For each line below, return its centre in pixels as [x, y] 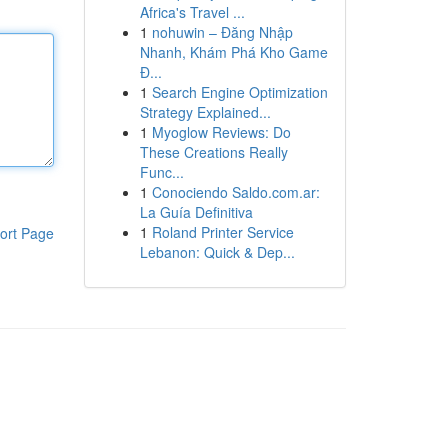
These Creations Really [213, 152]
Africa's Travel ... [192, 12]
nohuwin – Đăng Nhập [222, 32]
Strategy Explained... [205, 112]
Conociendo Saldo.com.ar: [235, 192]
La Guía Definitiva [196, 212]
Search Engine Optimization [239, 92]
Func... [161, 172]
